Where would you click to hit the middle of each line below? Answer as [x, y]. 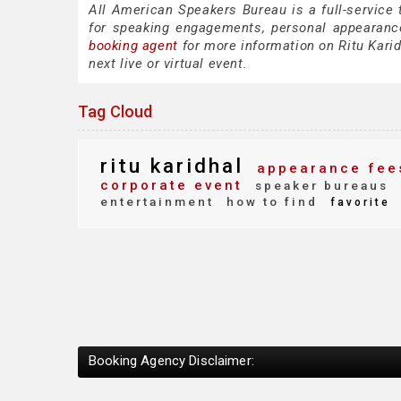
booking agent [133, 46]
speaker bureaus [319, 185]
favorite [358, 202]
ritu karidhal [172, 166]
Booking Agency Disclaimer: [171, 360]
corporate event [171, 185]
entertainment [157, 201]
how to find [269, 201]
